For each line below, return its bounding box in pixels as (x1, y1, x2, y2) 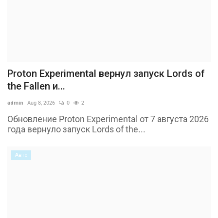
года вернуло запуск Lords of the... (7, 124, 145, 135)
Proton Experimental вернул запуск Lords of (7, 68, 205, 80)
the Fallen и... (7, 80, 65, 92)
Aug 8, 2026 (27, 100, 55, 107)
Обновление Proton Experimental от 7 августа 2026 (7, 114, 209, 125)
